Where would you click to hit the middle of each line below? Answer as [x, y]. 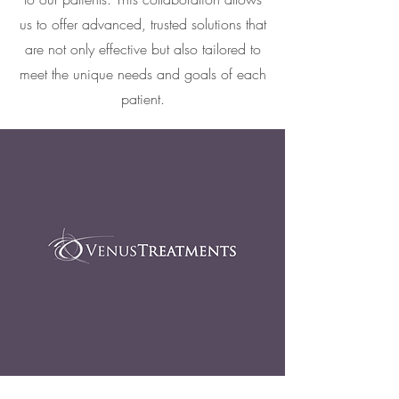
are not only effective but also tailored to [142, 49]
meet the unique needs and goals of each [142, 74]
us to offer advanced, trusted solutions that [142, 24]
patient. [142, 99]
